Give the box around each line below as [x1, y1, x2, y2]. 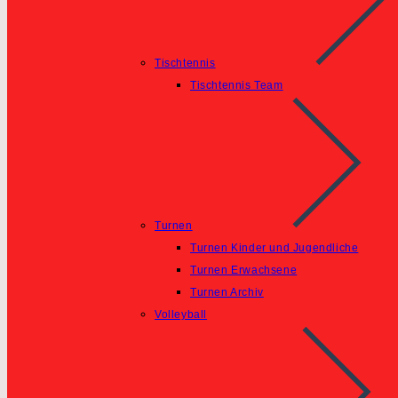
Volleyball [155, 308, 207, 321]
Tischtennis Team [190, 79, 283, 92]
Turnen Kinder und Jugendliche [190, 242, 359, 254]
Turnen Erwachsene [190, 264, 298, 276]
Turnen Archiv [190, 286, 264, 298]
